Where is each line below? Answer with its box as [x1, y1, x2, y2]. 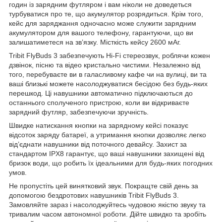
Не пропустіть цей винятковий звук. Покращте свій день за [9, 181, 198, 190]
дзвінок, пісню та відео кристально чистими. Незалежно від [9, 60, 200, 69]
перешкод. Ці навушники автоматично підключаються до [9, 89, 193, 97]
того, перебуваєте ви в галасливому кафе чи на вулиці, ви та [9, 70, 207, 78]
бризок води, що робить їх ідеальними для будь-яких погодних [9, 159, 213, 167]
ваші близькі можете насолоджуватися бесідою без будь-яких [9, 79, 208, 88]
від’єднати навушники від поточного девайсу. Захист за [9, 140, 187, 148]
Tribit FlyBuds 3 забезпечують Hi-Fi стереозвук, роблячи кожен [9, 51, 210, 59]
